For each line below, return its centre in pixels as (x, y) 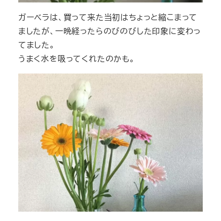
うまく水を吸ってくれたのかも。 (76, 58)
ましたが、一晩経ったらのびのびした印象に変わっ (110, 31)
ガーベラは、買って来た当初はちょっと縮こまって (108, 17)
